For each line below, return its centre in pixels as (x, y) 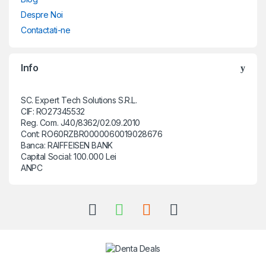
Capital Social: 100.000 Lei (69, 157)
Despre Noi (42, 15)
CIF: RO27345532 (53, 112)
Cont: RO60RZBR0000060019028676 (92, 134)
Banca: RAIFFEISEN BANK (67, 145)
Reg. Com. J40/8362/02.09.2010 (80, 123)
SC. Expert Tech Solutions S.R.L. (79, 100)
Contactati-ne (46, 30)
